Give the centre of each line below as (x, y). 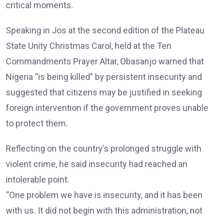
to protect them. (37, 124)
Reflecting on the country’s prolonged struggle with (104, 149)
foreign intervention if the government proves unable (107, 108)
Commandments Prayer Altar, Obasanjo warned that (105, 62)
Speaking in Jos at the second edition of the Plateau (105, 31)
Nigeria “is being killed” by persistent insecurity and (104, 77)
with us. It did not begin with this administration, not (104, 211)
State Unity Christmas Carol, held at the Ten (89, 46)
